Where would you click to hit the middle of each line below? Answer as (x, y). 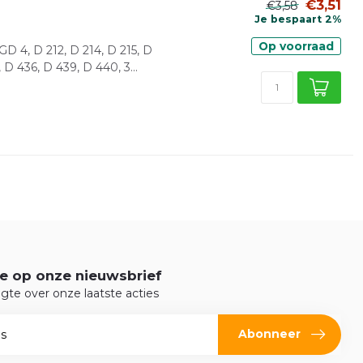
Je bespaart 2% (298, 19)
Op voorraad (296, 46)
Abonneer (269, 334)
